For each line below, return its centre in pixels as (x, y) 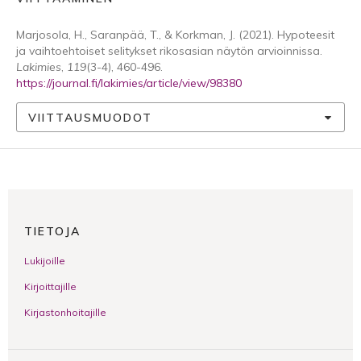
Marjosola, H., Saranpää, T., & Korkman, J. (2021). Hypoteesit (175, 35)
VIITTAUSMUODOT (90, 117)
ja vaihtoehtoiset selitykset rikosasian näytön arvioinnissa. (169, 51)
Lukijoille (45, 260)
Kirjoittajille (50, 286)
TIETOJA (52, 231)
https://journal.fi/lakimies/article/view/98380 (129, 83)
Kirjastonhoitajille (65, 312)
